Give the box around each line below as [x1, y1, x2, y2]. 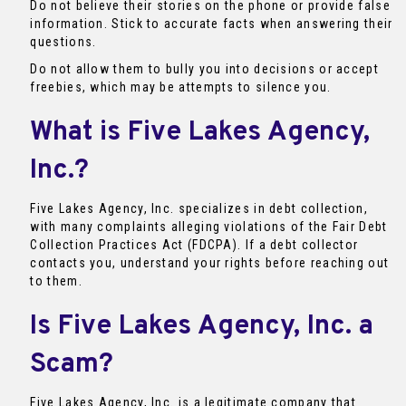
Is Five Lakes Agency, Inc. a [30, 310, 374, 344]
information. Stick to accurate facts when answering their [30, 16, 393, 32]
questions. [30, 34, 97, 50]
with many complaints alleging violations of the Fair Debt [30, 219, 388, 235]
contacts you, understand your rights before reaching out [30, 256, 390, 271]
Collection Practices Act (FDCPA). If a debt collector [30, 237, 359, 253]
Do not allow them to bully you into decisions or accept [30, 62, 379, 77]
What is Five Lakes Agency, [30, 116, 371, 150]
